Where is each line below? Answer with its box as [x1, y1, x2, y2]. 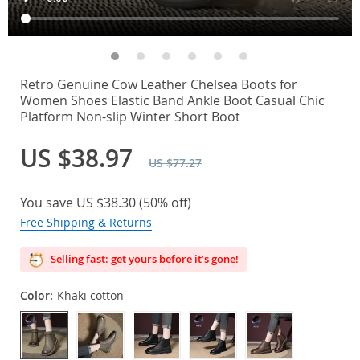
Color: [20, 288, 53, 303]
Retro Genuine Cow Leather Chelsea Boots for [20, 76, 297, 93]
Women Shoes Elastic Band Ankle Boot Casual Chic [20, 92, 325, 109]
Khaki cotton [57, 288, 124, 303]
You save [20, 194, 76, 211]
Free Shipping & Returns [20, 215, 152, 230]
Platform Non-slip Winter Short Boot [20, 108, 240, 125]
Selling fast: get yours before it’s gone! [48, 252, 239, 266]
